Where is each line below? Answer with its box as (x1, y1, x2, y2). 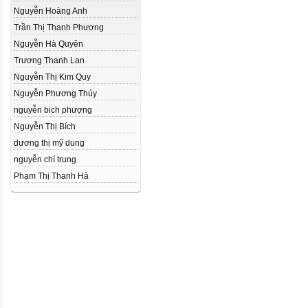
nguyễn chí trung (14, 155, 76, 164)
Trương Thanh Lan (14, 56, 85, 65)
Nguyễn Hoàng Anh (14, 6, 87, 16)
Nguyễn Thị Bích (14, 122, 76, 131)
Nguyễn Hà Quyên (14, 39, 83, 49)
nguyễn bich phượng (14, 105, 92, 115)
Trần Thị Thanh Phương (14, 23, 104, 32)
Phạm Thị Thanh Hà (14, 171, 89, 181)
